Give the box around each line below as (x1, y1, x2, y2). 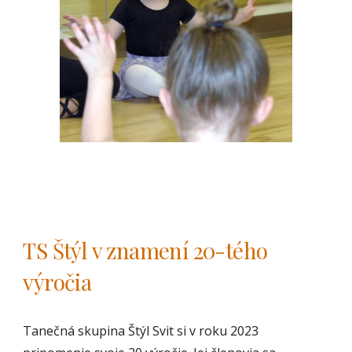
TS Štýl (23, 235, 92, 265)
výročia (23, 266, 92, 296)
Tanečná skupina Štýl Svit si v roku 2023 (23, 321, 259, 339)
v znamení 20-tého (91, 235, 268, 265)
